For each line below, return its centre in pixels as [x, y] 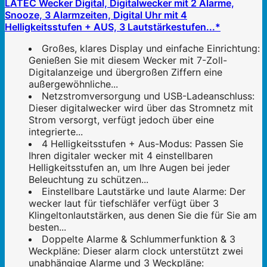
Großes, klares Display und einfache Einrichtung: [151, 48]
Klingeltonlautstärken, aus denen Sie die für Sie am [143, 215]
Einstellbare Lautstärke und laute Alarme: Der [144, 191]
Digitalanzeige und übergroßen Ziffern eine [125, 72]
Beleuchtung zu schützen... [89, 179]
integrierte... [56, 131]
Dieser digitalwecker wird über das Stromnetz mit [141, 108]
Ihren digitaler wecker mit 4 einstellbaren [121, 155]
